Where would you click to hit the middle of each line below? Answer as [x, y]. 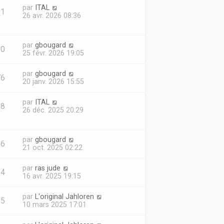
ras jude [47, 168]
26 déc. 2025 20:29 [53, 110]
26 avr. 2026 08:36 [51, 15]
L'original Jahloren [64, 196]
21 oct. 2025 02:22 [52, 147]
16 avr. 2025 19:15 [51, 176]
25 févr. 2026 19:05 [53, 53]
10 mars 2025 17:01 [54, 204]
